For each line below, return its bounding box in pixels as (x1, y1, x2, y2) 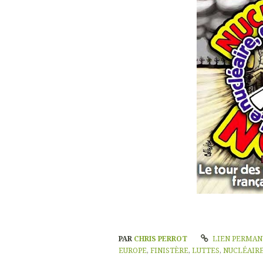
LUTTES (192, 245, 220, 256)
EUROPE (119, 245, 147, 256)
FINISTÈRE (150, 245, 188, 256)
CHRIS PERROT (134, 234, 189, 244)
